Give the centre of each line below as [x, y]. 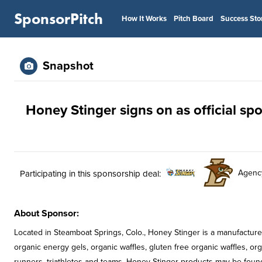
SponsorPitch [58, 19]
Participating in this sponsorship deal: [90, 173]
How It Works [144, 19]
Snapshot [68, 66]
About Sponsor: [46, 213]
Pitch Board [194, 19]
